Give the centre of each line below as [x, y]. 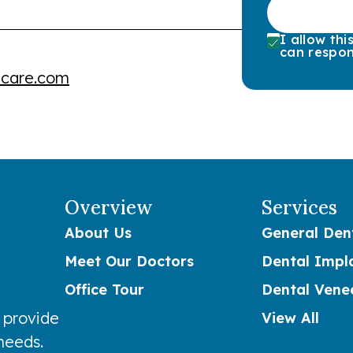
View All [290, 318]
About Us [98, 233]
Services [299, 208]
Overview [109, 208]
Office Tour [104, 290]
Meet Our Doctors [129, 262]
